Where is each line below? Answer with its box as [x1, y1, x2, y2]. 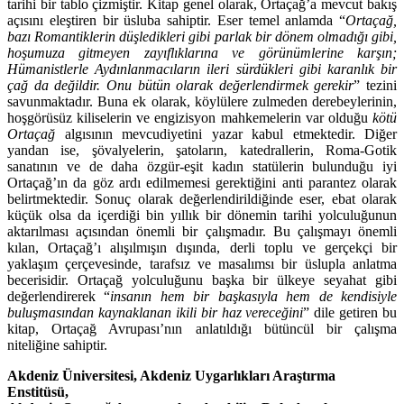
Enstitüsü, [7, 384, 69, 400]
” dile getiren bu [303, 305, 397, 321]
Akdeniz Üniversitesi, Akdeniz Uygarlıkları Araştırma [7, 368, 335, 384]
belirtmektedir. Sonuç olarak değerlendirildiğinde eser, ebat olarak [7, 191, 397, 207]
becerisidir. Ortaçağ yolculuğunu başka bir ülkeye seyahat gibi [7, 272, 397, 289]
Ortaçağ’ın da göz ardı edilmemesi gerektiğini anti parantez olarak [7, 175, 397, 191]
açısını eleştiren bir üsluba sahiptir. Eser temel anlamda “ [7, 13, 345, 29]
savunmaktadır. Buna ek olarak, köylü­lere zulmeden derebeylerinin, [7, 94, 397, 110]
